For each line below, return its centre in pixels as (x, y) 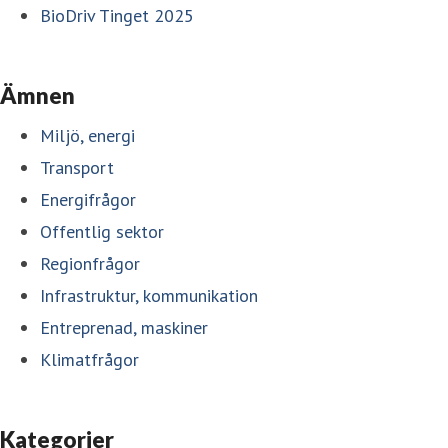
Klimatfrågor (89, 359)
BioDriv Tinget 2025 (117, 15)
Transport (77, 167)
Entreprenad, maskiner (124, 327)
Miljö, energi (87, 135)
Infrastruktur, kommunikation (149, 295)
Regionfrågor (90, 263)
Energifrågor (88, 199)
